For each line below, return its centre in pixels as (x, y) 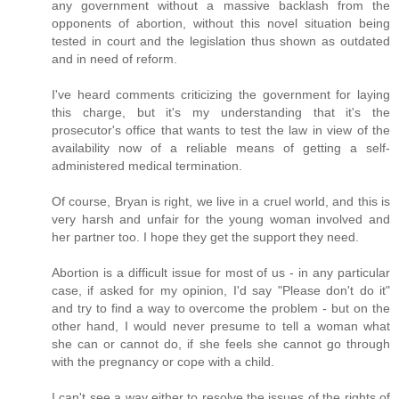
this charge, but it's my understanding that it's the (221, 112)
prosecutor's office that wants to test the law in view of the (221, 130)
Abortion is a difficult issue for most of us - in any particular (221, 272)
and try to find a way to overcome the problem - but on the (221, 308)
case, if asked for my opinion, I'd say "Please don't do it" (221, 290)
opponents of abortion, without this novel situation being (221, 23)
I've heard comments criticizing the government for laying (221, 94)
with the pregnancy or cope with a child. (163, 361)
